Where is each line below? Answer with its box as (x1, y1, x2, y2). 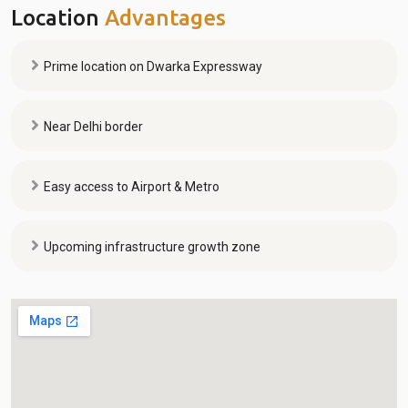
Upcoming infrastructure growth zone (44, 240, 260, 255)
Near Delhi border (44, 119, 143, 135)
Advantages (99, 5, 226, 31)
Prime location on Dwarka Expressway (44, 59, 262, 75)
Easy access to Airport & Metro (44, 179, 219, 195)
